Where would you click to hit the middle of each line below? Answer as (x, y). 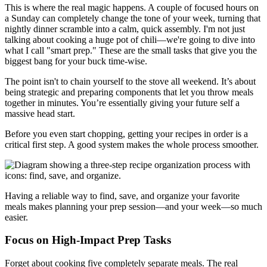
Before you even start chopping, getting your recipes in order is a (126, 133)
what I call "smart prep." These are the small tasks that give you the (131, 50)
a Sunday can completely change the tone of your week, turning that (133, 18)
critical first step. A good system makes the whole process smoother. (132, 144)
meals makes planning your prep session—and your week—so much (133, 206)
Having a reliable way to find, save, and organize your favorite (122, 195)
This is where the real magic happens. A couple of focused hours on (132, 7)
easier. (16, 217)
